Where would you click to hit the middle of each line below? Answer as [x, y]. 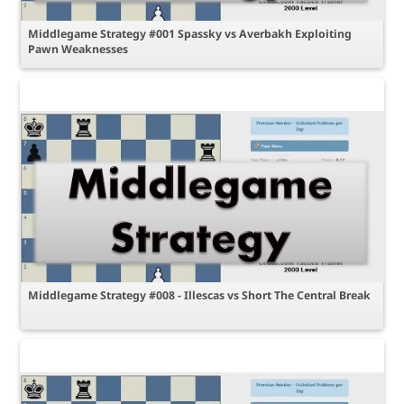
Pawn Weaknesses [78, 49]
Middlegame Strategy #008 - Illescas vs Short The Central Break [199, 296]
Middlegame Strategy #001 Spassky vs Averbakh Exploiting [189, 33]
